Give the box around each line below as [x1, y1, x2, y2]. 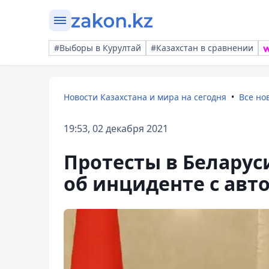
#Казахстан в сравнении [151, 42, 253, 53]
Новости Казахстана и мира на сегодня [64, 91, 226, 103]
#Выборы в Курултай [54, 42, 141, 53]
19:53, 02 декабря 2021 [64, 122, 168, 135]
